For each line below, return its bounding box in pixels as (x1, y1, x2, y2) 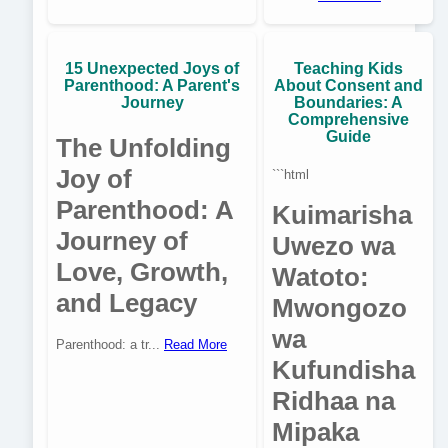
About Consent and (274, 77, 423, 95)
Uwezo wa (272, 230, 395, 261)
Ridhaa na (272, 385, 395, 416)
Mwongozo (272, 292, 407, 323)
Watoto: (272, 261, 369, 292)
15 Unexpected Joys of (65, 60, 239, 78)
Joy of (56, 164, 132, 195)
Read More (164, 336, 227, 352)
